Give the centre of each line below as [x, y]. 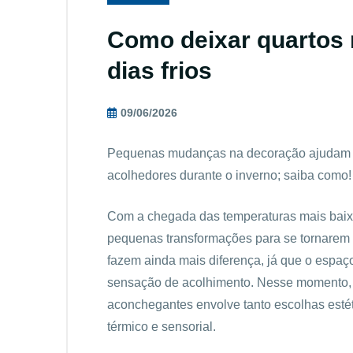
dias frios [160, 71]
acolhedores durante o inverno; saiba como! [229, 175]
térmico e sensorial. [162, 327]
